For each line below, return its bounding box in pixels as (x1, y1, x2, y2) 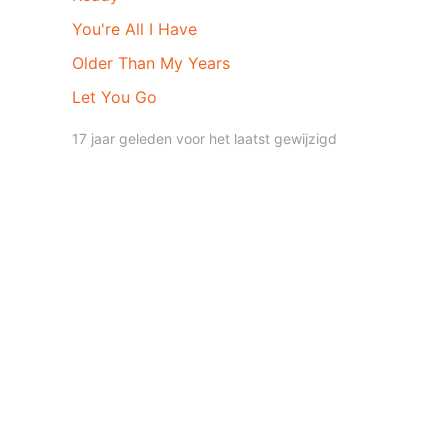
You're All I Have (72, 19, 197, 39)
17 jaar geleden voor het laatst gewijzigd (72, 130, 337, 147)
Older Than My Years (72, 53, 230, 73)
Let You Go (72, 87, 157, 107)
